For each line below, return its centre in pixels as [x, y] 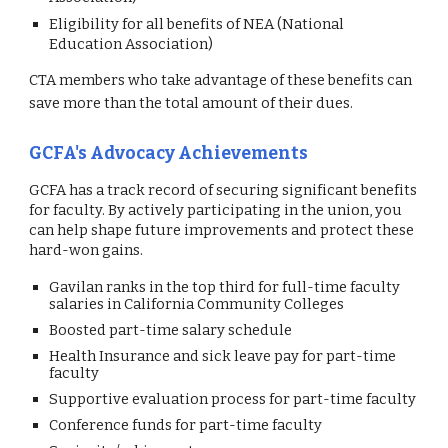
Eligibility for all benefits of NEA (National [197, 24]
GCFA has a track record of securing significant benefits [223, 190]
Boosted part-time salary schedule [171, 330]
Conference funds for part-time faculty [186, 425]
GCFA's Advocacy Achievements [169, 153]
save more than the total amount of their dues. [191, 103]
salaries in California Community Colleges [197, 304]
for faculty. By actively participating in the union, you [216, 210]
